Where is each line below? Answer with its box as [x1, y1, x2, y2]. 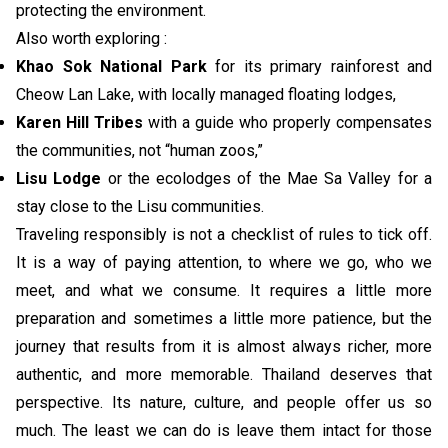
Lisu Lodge [16, 169, 102, 189]
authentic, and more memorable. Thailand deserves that [16, 365, 432, 385]
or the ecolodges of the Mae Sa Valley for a [101, 169, 433, 189]
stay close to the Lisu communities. [16, 197, 264, 217]
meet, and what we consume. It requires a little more [16, 281, 432, 301]
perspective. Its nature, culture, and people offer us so [16, 393, 432, 413]
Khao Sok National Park [16, 57, 207, 77]
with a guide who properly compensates [143, 113, 432, 133]
